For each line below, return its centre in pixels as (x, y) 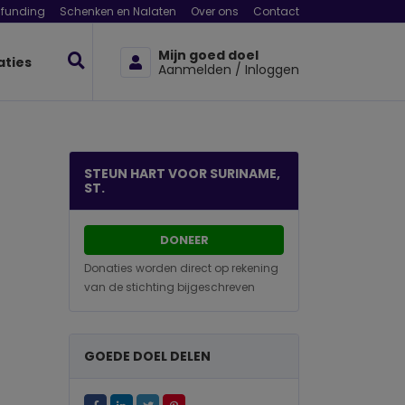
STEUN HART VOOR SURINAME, (182, 174)
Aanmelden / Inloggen (229, 69)
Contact (276, 11)
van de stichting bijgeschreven (170, 287)
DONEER (184, 240)
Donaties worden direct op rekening (181, 268)
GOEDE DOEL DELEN (147, 356)
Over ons (215, 11)
